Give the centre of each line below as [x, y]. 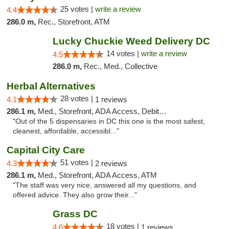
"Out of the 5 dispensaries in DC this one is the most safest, [109, 121]
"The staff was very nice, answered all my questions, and [105, 185]
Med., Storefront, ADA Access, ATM [97, 175]
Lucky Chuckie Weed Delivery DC [131, 41]
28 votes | [78, 98]
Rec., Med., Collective [120, 66]
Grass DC [75, 214]
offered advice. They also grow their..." [75, 195]
